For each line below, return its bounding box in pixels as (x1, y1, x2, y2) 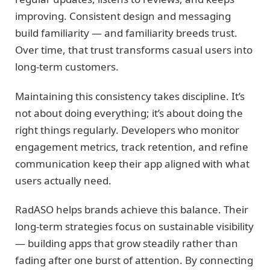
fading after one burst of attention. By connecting (15, 253, 253, 267)
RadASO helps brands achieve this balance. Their (15, 202, 248, 216)
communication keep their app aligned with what (15, 156, 250, 171)
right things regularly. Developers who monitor (15, 122, 239, 137)
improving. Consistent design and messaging (15, 9, 231, 24)
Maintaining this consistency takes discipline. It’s (15, 89, 245, 103)
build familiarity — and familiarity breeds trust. (15, 26, 237, 40)
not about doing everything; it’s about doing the (15, 105, 243, 120)
